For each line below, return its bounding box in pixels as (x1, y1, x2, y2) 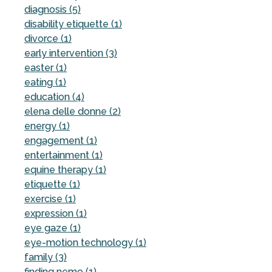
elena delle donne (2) (24, 105, 121, 117)
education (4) (24, 90, 84, 103)
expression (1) (24, 207, 87, 219)
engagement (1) (24, 134, 97, 146)
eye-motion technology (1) (24, 236, 146, 248)
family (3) (24, 251, 67, 263)
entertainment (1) (24, 149, 103, 161)
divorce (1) (24, 32, 72, 44)
